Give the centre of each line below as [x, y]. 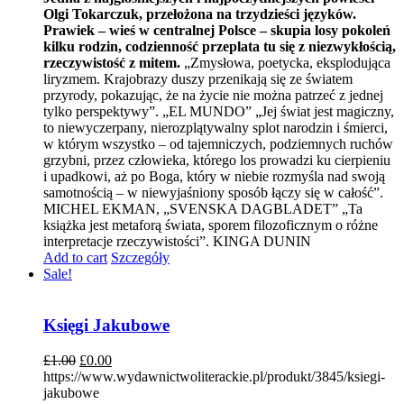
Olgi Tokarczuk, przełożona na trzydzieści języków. [200, 14]
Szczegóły [140, 258]
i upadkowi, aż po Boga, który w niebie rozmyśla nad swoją [214, 177]
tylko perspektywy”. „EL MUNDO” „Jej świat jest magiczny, [219, 112]
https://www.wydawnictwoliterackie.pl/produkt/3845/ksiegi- [214, 376]
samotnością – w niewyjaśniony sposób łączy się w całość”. [213, 193]
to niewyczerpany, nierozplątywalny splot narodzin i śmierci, [216, 128]
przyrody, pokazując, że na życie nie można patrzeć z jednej [213, 96]
